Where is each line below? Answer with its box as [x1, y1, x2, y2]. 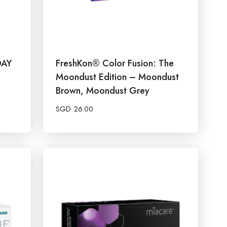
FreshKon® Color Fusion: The [56, 56, 174, 70]
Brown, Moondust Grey [56, 84, 149, 97]
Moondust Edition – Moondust [56, 70, 179, 84]
